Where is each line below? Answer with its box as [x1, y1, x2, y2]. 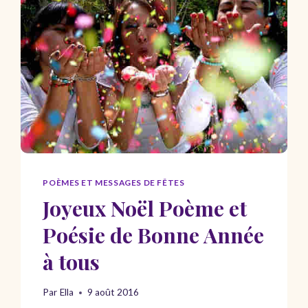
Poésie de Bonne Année [43, 220, 265, 249]
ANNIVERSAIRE [111, 78, 186, 90]
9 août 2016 [87, 287, 139, 298]
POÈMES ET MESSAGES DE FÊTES [43, 177, 185, 188]
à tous [43, 247, 100, 276]
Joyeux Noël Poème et [43, 193, 247, 222]
